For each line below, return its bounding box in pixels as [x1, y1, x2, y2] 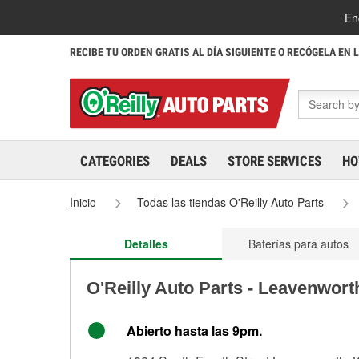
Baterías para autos [248, 236, 349, 252]
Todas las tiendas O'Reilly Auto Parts [137, 194, 325, 210]
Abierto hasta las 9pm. [127, 321, 262, 340]
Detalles [123, 236, 168, 252]
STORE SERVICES [228, 153, 321, 169]
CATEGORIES [80, 153, 150, 169]
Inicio [70, 194, 96, 210]
